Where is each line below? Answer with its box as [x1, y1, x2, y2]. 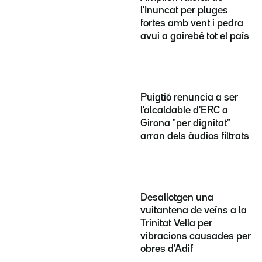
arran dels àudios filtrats [140, 131, 249, 141]
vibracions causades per [140, 231, 251, 241]
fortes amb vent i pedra [140, 19, 243, 29]
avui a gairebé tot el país [140, 32, 249, 42]
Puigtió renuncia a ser [140, 92, 238, 102]
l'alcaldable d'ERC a [140, 105, 228, 115]
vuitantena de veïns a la [140, 205, 247, 215]
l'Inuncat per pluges [140, 6, 228, 16]
